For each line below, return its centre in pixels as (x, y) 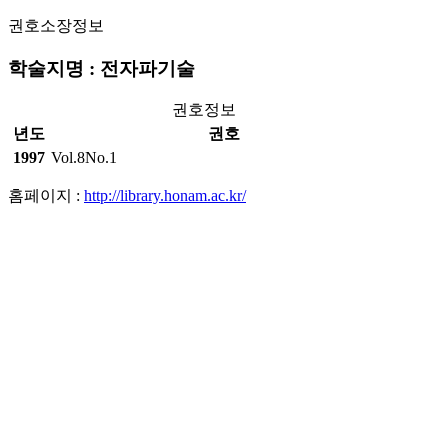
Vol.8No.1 (84, 158)
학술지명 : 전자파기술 (101, 68)
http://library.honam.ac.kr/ (165, 196)
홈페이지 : (46, 196)
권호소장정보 (56, 25)
